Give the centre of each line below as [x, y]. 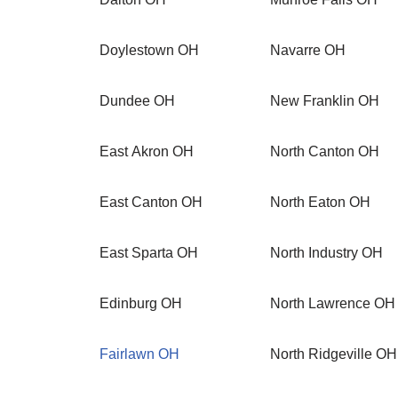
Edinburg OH [141, 303]
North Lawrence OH [333, 303]
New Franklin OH [325, 101]
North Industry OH [326, 253]
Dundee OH [137, 101]
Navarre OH [308, 50]
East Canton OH [151, 202]
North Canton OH [325, 151]
